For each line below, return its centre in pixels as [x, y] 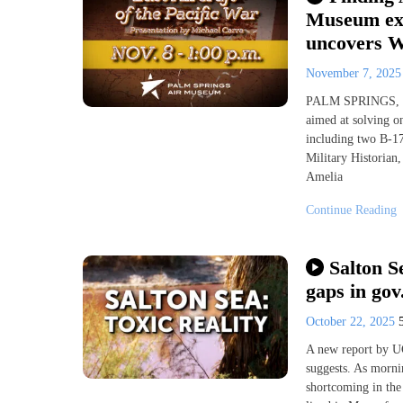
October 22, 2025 [352, 321]
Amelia [324, 177]
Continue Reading [351, 210]
